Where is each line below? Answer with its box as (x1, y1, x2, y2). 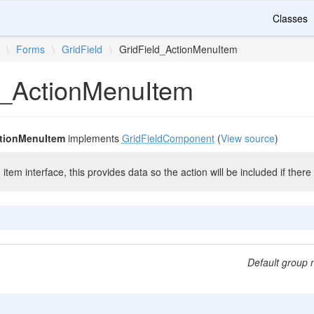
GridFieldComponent (121, 131, 214, 145)
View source (220, 131, 275, 145)
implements (64, 131, 122, 145)
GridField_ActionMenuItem (119, 42, 238, 56)
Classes (273, 11, 308, 25)
